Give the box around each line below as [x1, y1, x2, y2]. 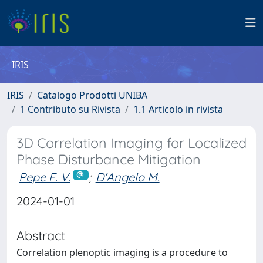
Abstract [16, 227, 65, 243]
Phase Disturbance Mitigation [16, 151, 201, 168]
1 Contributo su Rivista [20, 103, 120, 116]
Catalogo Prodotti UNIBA [37, 89, 147, 102]
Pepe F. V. [19, 170, 70, 184]
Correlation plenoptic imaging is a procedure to [16, 245, 228, 259]
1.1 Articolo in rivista [133, 103, 223, 116]
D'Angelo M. [95, 170, 160, 184]
